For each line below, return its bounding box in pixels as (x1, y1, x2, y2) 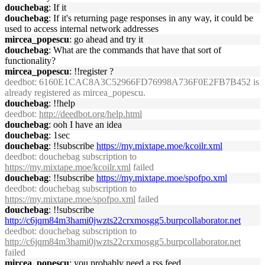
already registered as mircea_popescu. (5, 88, 146, 98)
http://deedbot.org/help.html (39, 109, 142, 119)
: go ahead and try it (69, 34, 143, 44)
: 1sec (49, 130, 70, 140)
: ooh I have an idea (49, 119, 122, 130)
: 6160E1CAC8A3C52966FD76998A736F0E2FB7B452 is (34, 77, 259, 87)
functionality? (5, 56, 56, 66)
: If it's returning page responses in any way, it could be (49, 13, 253, 23)
